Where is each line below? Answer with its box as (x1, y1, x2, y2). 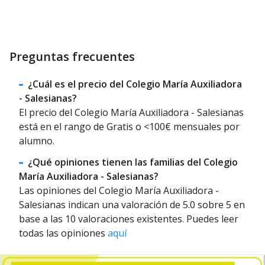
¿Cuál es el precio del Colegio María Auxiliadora (28, 77, 243, 91)
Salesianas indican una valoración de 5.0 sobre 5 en (19, 198, 245, 211)
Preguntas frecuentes (9, 48, 135, 64)
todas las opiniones (19, 226, 108, 240)
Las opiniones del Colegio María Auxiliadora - (19, 183, 219, 197)
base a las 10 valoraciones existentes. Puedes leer (19, 212, 238, 225)
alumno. (19, 134, 54, 147)
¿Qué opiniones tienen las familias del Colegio (28, 155, 238, 169)
